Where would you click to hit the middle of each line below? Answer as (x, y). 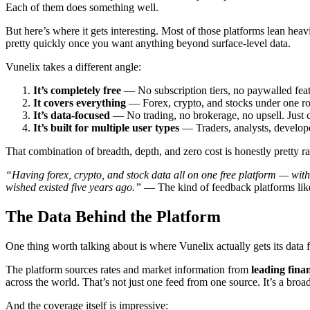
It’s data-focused (72, 116)
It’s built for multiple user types (106, 128)
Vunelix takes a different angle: (73, 67)
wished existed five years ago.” (73, 188)
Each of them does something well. (82, 8)
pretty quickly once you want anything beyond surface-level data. (148, 44)
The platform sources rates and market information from (128, 269)
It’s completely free (77, 91)
